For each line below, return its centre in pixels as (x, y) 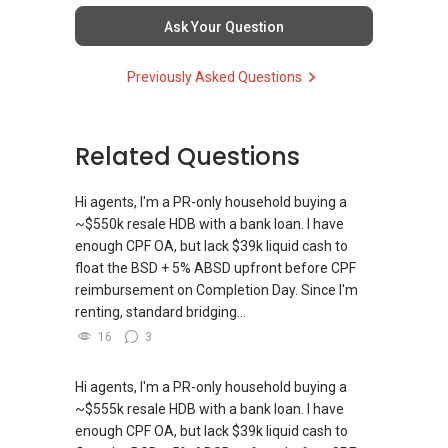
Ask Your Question (224, 26)
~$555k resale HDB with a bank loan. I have (209, 408)
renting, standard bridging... (160, 311)
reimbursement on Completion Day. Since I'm (216, 289)
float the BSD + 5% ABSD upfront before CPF (215, 267)
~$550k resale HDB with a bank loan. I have (209, 223)
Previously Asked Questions (214, 76)
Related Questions (187, 156)
